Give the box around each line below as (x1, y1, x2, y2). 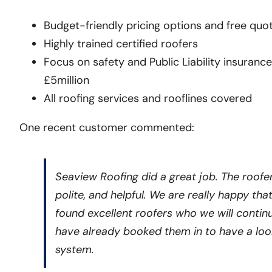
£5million (43, 73, 89, 88)
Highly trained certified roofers (43, 36, 198, 52)
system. (55, 242, 94, 257)
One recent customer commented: (19, 120, 194, 135)
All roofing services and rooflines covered (43, 91, 252, 106)
